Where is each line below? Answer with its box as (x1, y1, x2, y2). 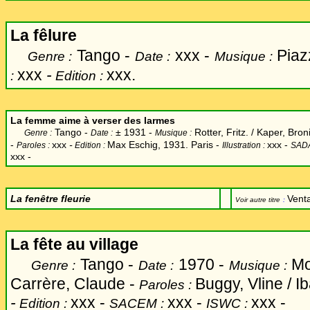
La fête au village (10, 235, 138, 253)
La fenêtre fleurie (10, 193, 91, 204)
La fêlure (10, 26, 77, 44)
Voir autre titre (235, 196, 280, 203)
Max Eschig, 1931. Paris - (107, 139, 222, 150)
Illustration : (222, 140, 267, 150)
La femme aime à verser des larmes (10, 115, 175, 126)
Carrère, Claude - (10, 275, 135, 293)
